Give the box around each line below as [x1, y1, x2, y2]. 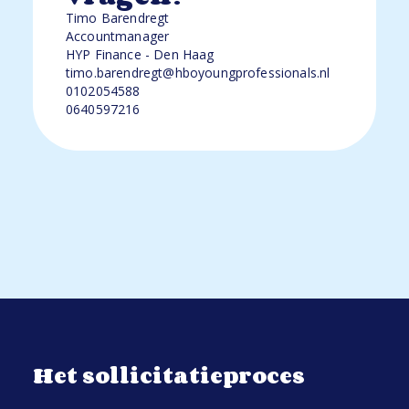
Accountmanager [66, 27, 170, 45]
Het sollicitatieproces [33, 358, 305, 392]
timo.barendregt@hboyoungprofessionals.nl [66, 64, 330, 81]
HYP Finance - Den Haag [66, 46, 215, 63]
